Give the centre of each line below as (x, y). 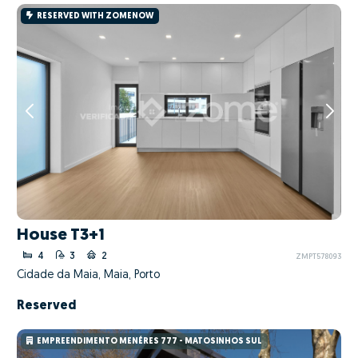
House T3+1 (61, 235)
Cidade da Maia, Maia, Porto (88, 275)
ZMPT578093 (318, 257)
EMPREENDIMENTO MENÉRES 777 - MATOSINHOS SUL (149, 341)
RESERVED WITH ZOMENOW (95, 16)
